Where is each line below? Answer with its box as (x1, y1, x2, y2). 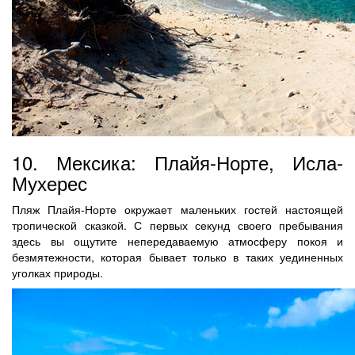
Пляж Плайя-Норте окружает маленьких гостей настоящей (12, 200, 343, 217)
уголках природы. (12, 264, 103, 281)
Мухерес (12, 168, 87, 197)
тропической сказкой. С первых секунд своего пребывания (12, 216, 343, 233)
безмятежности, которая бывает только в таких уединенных (12, 248, 343, 265)
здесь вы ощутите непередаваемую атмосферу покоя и (12, 232, 343, 249)
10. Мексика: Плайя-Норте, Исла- (12, 147, 343, 176)
